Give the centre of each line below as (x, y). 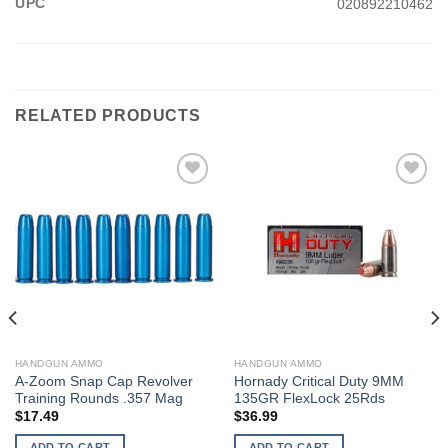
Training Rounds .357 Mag (98, 399)
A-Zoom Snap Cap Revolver (103, 382)
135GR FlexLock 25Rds (309, 399)
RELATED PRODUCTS (108, 116)
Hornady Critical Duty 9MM (318, 382)
